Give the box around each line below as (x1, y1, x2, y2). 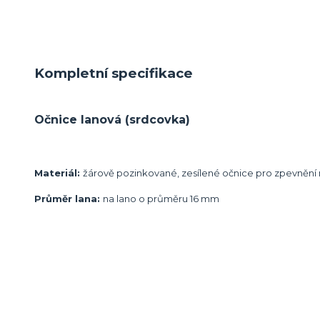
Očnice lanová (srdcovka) (34, 112, 190, 126)
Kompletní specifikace (34, 64, 193, 81)
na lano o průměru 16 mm (103, 193, 219, 205)
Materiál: (34, 166, 83, 179)
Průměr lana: (34, 193, 103, 205)
